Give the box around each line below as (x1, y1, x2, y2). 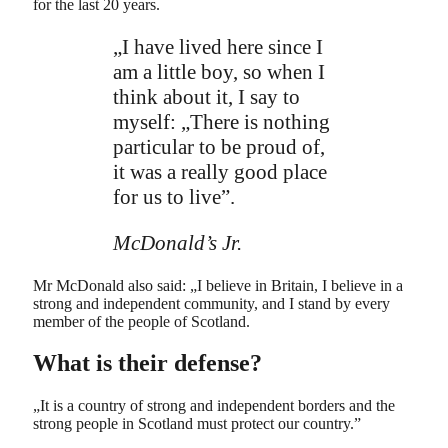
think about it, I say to (113, 84, 300, 109)
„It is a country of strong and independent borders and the (33, 396, 395, 414)
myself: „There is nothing (113, 109, 330, 134)
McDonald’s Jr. (113, 230, 242, 255)
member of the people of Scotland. (33, 312, 250, 330)
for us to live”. (113, 184, 235, 209)
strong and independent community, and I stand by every (33, 294, 390, 312)
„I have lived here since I (113, 34, 323, 59)
